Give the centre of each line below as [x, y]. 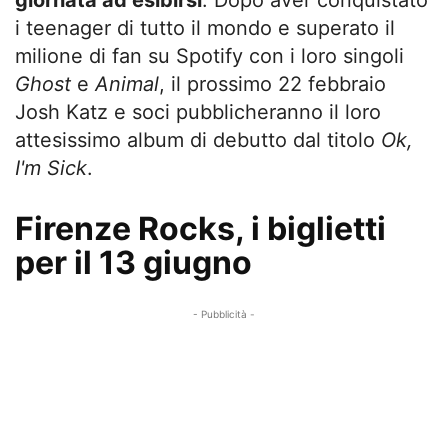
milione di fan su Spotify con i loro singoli [209, 56]
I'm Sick [51, 168]
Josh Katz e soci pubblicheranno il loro [198, 112]
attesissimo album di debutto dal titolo [198, 140]
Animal [127, 84]
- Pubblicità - [224, 314]
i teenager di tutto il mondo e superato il [205, 28]
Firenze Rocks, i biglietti [200, 228]
